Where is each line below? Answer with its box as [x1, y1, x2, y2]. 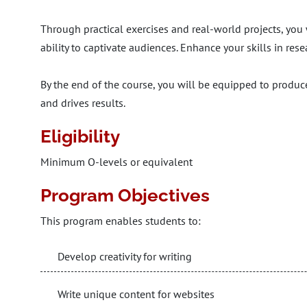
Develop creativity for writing [58, 249, 192, 263]
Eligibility [40, 126, 120, 147]
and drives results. [40, 96, 125, 110]
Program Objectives [40, 185, 210, 206]
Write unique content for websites [58, 287, 214, 301]
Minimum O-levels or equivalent [40, 155, 193, 169]
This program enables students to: [40, 214, 201, 228]
